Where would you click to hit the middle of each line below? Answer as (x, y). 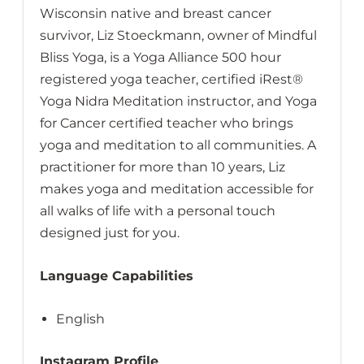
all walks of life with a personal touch (157, 211)
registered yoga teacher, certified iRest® (171, 80)
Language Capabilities (116, 276)
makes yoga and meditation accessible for (176, 189)
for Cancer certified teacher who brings (166, 123)
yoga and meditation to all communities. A (178, 145)
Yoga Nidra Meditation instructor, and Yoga (178, 102)
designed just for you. (109, 233)
